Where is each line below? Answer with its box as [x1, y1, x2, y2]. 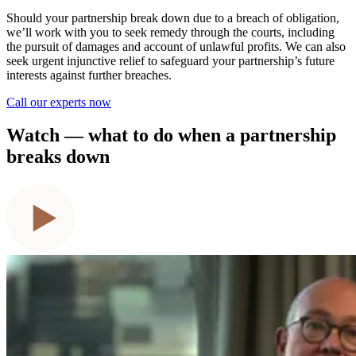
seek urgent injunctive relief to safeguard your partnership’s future [6, 53, 335, 68]
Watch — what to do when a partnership [6, 125, 336, 146]
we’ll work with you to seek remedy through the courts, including [6, 25, 335, 39]
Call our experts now [6, 95, 111, 109]
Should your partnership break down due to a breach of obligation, [6, 10, 339, 25]
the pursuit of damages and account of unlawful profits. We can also [6, 39, 346, 53]
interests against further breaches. [6, 68, 172, 82]
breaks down [6, 146, 110, 168]
